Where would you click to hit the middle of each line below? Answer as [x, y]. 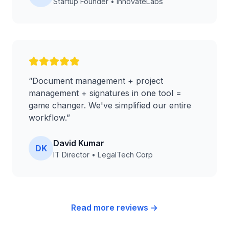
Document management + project [98, 81]
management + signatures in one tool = [105, 93]
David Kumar [79, 143]
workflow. [48, 118]
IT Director [71, 154]
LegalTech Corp [125, 154]
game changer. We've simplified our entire [110, 105]
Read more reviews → [114, 208]
